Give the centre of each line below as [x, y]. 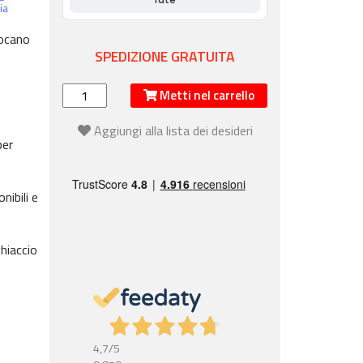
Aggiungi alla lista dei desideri [173, 130]
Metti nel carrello [206, 95]
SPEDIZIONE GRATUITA [165, 56]
